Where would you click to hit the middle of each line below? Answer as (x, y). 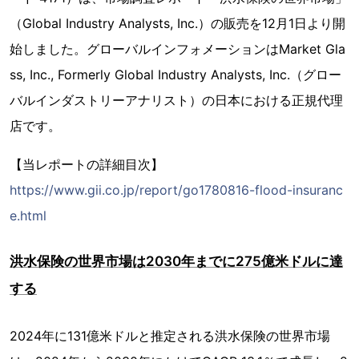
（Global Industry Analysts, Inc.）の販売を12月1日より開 (177, 24)
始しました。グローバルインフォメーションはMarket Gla (177, 49)
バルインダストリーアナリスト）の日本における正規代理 (176, 101)
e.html (28, 216)
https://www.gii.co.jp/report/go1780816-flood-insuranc (176, 190)
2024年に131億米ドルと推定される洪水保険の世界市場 (170, 336)
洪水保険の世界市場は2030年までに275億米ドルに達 (176, 262)
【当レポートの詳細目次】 (87, 165)
